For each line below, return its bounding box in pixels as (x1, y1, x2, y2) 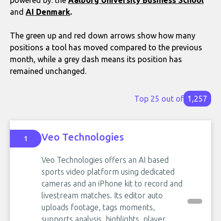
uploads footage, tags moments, (41, 202, 155, 212)
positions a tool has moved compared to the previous (10, 42, 202, 52)
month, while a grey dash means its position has (10, 54, 182, 64)
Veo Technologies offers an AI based (41, 155, 169, 164)
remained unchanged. (10, 66, 86, 75)
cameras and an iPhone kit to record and (41, 179, 183, 188)
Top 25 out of (134, 94, 184, 103)
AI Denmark (26, 7, 70, 16)
